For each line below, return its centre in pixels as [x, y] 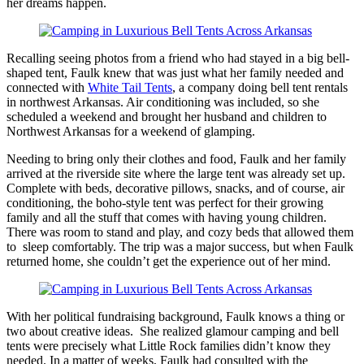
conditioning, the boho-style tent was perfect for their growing [165, 202]
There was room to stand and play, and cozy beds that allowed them [180, 232]
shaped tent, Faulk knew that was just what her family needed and [175, 72]
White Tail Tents [130, 87]
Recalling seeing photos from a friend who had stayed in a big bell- [178, 58]
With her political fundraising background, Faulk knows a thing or [175, 316]
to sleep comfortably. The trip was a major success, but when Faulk [180, 246]
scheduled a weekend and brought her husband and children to [167, 116]
